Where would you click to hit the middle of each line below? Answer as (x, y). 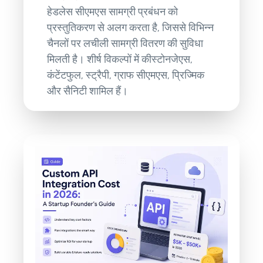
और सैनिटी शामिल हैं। (88, 91)
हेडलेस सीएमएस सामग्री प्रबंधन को (113, 11)
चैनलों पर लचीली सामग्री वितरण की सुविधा (125, 43)
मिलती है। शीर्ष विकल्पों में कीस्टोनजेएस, (120, 59)
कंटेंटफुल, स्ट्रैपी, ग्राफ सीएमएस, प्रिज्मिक (126, 75)
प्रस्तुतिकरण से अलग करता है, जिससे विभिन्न (131, 27)
